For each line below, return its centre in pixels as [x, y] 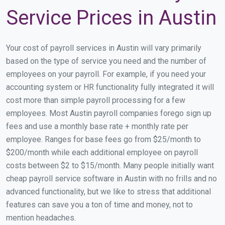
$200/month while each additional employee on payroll [102, 152]
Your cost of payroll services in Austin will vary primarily [104, 48]
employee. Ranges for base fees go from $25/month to [103, 139]
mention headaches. [41, 217]
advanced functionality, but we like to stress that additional [108, 191]
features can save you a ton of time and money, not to [99, 204]
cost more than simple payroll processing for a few [96, 100]
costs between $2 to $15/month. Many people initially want [110, 165]
